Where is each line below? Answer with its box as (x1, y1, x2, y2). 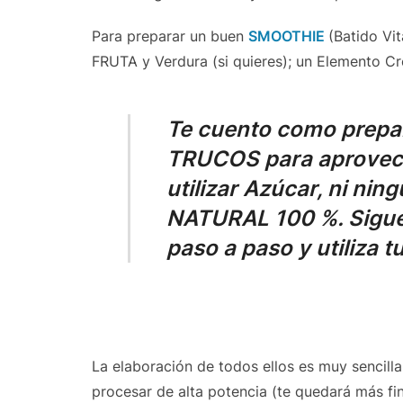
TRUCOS (166, 146, 259, 172)
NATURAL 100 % (166, 205, 337, 231)
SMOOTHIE (248, 27, 325, 45)
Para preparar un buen (92, 27, 248, 45)
